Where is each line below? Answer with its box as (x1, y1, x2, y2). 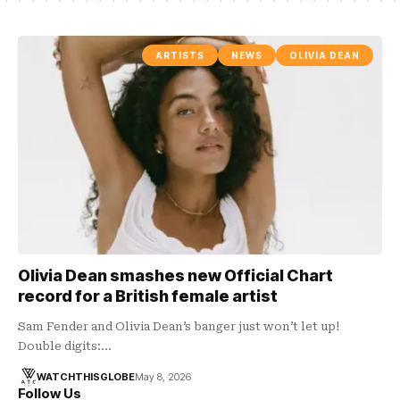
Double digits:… (18, 338, 112, 353)
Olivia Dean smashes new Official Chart (18, 265, 333, 285)
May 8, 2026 (134, 370, 191, 383)
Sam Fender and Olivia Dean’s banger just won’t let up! (18, 319, 339, 333)
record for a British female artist (18, 286, 278, 305)
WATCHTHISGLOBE (36, 370, 135, 383)
